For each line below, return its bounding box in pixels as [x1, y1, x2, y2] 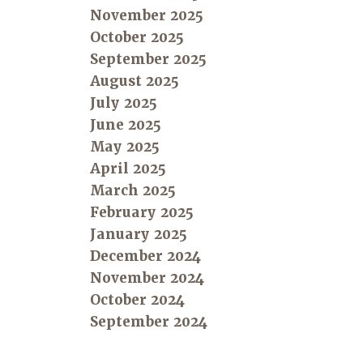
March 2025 [90, 181, 176, 200]
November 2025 [90, 6, 203, 25]
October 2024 [90, 291, 185, 310]
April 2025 [90, 160, 166, 178]
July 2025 [90, 94, 157, 113]
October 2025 [90, 28, 184, 47]
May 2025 [90, 138, 160, 156]
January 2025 [90, 225, 187, 244]
